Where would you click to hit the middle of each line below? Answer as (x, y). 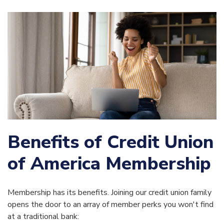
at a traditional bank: (43, 216)
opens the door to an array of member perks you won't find (110, 204)
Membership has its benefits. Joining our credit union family (109, 192)
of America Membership (109, 163)
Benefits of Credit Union (110, 142)
